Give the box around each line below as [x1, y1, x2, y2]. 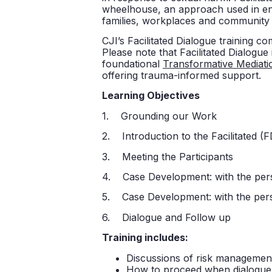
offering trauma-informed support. [102, 69, 261, 82]
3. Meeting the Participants [102, 150, 233, 163]
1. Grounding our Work [102, 109, 217, 122]
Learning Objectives [102, 89, 202, 102]
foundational [102, 58, 163, 70]
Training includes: [102, 231, 188, 244]
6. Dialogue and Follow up [102, 211, 231, 223]
